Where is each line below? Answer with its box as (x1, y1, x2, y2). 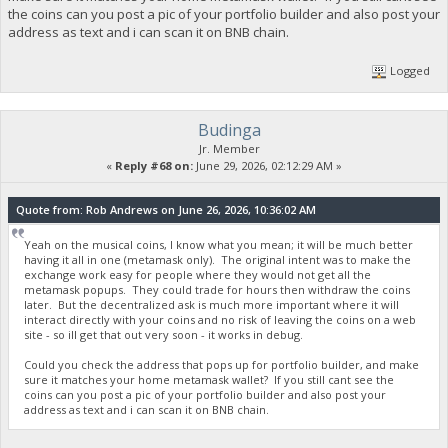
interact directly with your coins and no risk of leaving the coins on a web (24, 311, 417, 327)
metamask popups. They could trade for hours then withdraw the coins (24, 281, 411, 297)
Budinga (197, 119, 261, 142)
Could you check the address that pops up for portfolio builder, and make (24, 356, 420, 372)
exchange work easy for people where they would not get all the (24, 266, 372, 282)
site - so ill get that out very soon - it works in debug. (24, 326, 304, 342)
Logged (387, 63, 431, 79)
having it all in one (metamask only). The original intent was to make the (24, 251, 412, 267)
